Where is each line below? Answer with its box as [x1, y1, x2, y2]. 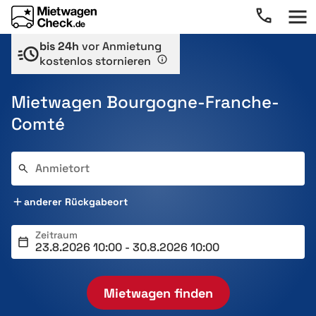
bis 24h [39, 39, 79, 54]
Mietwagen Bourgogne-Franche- [11, 91, 279, 113]
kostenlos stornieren [39, 54, 154, 68]
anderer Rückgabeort [24, 195, 128, 208]
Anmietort [35, 161, 90, 176]
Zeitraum [35, 229, 78, 241]
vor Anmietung [79, 39, 162, 54]
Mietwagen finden [103, 284, 213, 301]
